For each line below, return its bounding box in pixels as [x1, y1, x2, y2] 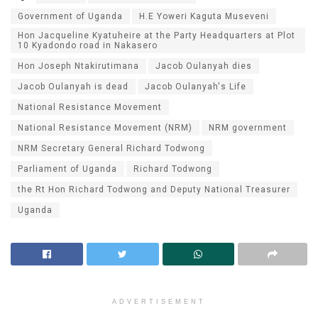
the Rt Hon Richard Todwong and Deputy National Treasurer [18, 185, 290, 195]
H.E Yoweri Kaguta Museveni [139, 11, 269, 22]
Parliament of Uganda [18, 164, 117, 175]
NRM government [209, 123, 287, 133]
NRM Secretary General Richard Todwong [18, 143, 205, 154]
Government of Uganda [18, 11, 123, 22]
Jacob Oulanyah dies [155, 61, 252, 72]
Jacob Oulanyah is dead [18, 82, 128, 92]
